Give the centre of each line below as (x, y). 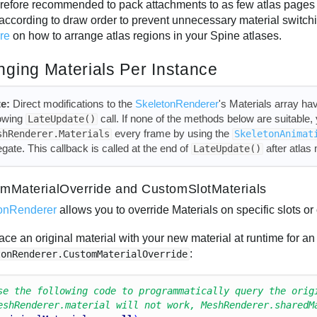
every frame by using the (172, 134)
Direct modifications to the (72, 104)
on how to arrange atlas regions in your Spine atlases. (146, 35)
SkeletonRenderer (177, 104)
